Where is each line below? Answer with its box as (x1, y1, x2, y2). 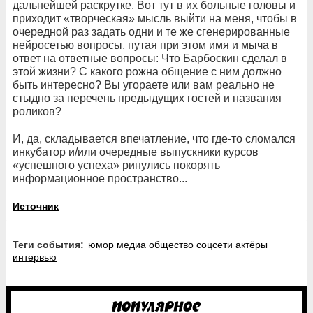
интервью (13, 252, 57, 263)
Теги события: (18, 239, 84, 251)
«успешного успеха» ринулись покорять (13, 159, 220, 172)
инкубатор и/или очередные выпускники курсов (13, 146, 259, 159)
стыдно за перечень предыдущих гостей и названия (13, 92, 282, 105)
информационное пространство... (13, 173, 187, 185)
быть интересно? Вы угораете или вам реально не (13, 79, 275, 92)
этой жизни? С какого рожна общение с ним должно (13, 66, 282, 78)
